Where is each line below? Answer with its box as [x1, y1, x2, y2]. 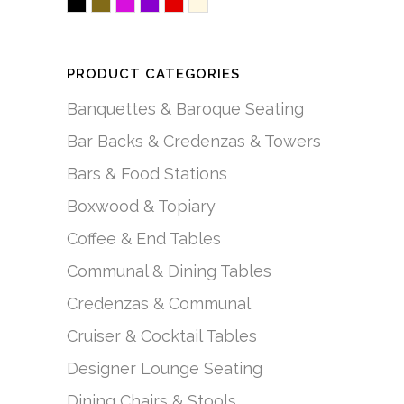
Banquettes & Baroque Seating [67, 99, 304, 118]
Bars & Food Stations [67, 164, 227, 183]
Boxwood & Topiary [67, 197, 216, 216]
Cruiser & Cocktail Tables [67, 326, 257, 345]
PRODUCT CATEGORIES [67, 66, 240, 82]
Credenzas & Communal [67, 294, 251, 313]
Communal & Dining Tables [67, 262, 271, 280]
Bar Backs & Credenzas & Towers [67, 132, 321, 151]
